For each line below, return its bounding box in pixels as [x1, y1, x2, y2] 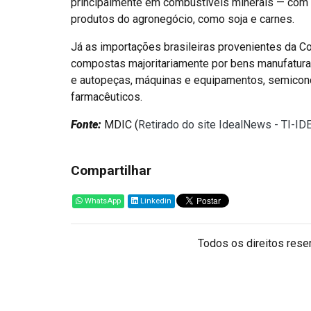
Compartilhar [71, 162, 151, 178]
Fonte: [71, 118, 101, 131]
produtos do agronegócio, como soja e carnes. [71, 12, 294, 26]
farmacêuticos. [71, 90, 142, 103]
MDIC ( [101, 118, 138, 131]
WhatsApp [83, 196, 121, 205]
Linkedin [138, 196, 171, 205]
